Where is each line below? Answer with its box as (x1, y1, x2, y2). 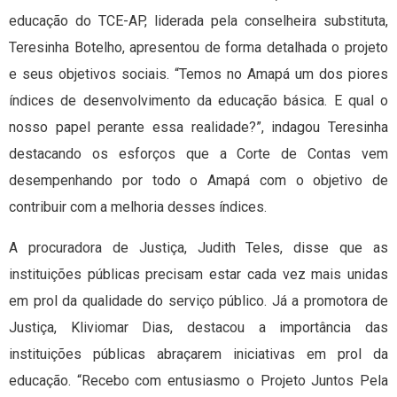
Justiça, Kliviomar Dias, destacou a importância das (9, 319, 388, 337)
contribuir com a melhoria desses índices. (9, 198, 267, 216)
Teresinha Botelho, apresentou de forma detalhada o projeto (9, 39, 388, 57)
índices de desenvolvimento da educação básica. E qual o (9, 92, 388, 110)
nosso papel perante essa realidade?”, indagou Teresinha (9, 119, 388, 136)
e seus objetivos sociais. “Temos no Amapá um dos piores (9, 66, 388, 83)
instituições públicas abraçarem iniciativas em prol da (9, 346, 388, 363)
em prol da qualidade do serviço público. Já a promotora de (9, 292, 388, 310)
